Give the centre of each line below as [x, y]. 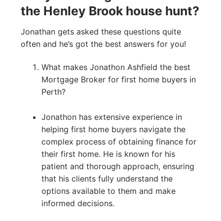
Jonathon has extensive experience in [111, 117]
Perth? [53, 92]
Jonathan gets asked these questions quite [101, 31]
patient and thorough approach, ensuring [118, 166]
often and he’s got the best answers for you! [103, 44]
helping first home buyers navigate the [113, 129]
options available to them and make [108, 191]
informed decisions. [78, 203]
